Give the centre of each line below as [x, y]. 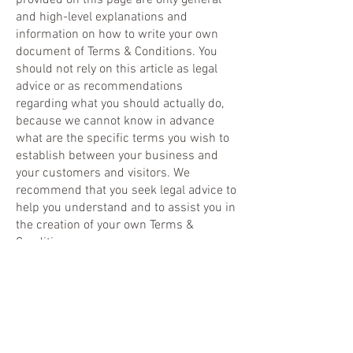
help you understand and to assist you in [126, 208]
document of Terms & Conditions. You [117, 52]
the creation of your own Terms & [105, 225]
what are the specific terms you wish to [123, 139]
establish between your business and [117, 156]
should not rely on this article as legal [117, 69]
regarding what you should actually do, [120, 104]
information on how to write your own [117, 35]
